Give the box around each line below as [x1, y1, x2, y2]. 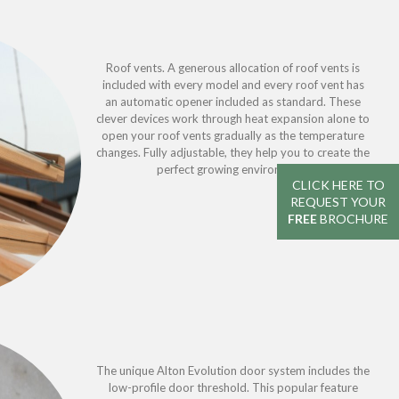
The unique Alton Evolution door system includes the [96, 362, 370, 378]
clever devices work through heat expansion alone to [96, 110, 370, 126]
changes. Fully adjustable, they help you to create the [96, 144, 370, 159]
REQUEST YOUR [290, 193, 386, 209]
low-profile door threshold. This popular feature [108, 379, 358, 395]
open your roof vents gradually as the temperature [102, 127, 365, 142]
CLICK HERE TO [291, 176, 385, 192]
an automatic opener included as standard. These [105, 94, 362, 109]
